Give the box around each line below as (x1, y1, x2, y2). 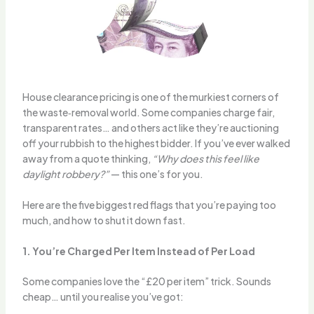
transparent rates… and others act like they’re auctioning (22, 121, 279, 134)
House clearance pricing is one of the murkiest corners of (22, 90, 279, 103)
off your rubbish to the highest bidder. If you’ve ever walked (22, 136, 290, 149)
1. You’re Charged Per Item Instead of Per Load (22, 245, 255, 258)
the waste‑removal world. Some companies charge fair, (22, 105, 275, 118)
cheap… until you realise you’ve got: (22, 290, 184, 303)
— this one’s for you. (109, 167, 203, 180)
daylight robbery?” (22, 167, 109, 180)
